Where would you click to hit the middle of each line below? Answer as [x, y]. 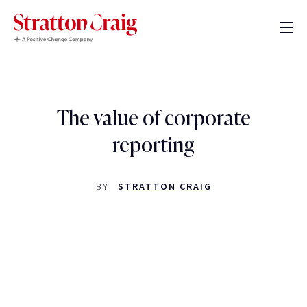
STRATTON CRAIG [164, 187]
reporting [153, 145]
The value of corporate [153, 118]
